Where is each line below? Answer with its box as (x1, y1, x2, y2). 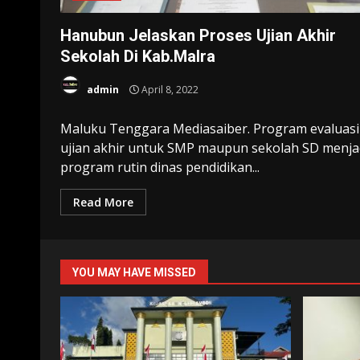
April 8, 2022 (139, 83, 198, 97)
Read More (73, 194, 133, 210)
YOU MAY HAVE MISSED (72, 265, 196, 279)
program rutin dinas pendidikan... (60, 157, 260, 176)
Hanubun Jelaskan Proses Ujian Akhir (60, 25, 336, 45)
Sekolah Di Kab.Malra (60, 46, 215, 66)
